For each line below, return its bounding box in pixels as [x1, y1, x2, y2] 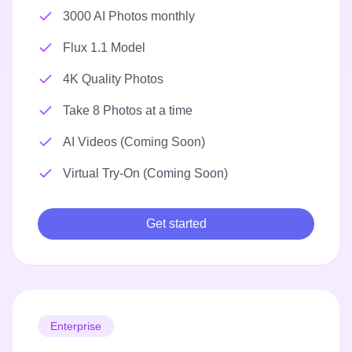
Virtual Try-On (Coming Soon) [63, 167, 228, 181]
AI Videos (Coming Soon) [63, 135, 205, 149]
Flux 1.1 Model [63, 41, 145, 55]
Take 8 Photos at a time [63, 104, 192, 118]
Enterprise [50, 320, 101, 333]
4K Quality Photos [63, 72, 163, 86]
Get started [145, 217, 207, 231]
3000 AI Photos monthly [63, 9, 195, 24]
